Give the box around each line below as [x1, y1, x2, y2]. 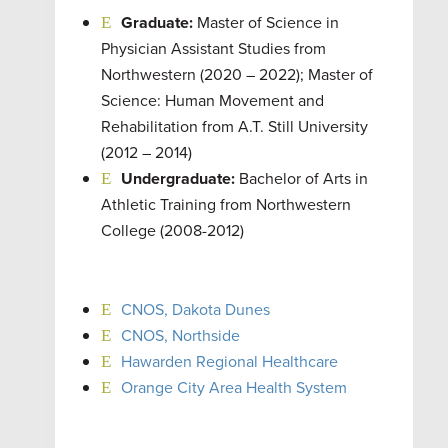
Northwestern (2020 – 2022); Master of [100, 63, 373, 86]
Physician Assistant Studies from [100, 37, 326, 60]
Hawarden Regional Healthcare [120, 350, 338, 373]
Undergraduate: [120, 167, 235, 190]
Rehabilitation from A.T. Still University [100, 115, 368, 138]
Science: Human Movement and [100, 89, 324, 112]
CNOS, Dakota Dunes [120, 298, 270, 321]
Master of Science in [192, 11, 339, 34]
